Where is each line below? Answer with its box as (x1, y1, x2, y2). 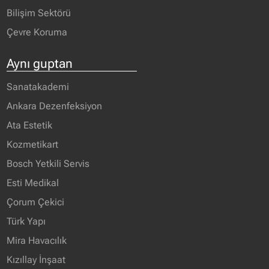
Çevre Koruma (7, 26, 68, 38)
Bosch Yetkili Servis (7, 157, 90, 169)
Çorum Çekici (7, 196, 65, 208)
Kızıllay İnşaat (7, 253, 66, 265)
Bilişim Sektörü (7, 7, 71, 19)
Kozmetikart (7, 138, 59, 150)
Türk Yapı (7, 215, 46, 227)
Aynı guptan (7, 55, 73, 71)
